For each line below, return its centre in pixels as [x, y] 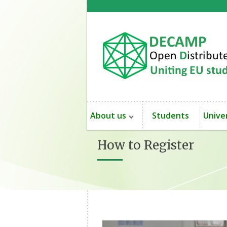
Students [172, 116]
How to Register [146, 145]
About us [108, 116]
